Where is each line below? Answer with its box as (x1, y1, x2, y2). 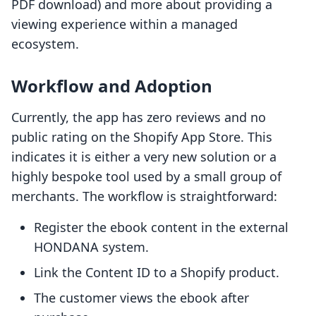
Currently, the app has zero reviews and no (11, 109, 266, 126)
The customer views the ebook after (34, 289, 249, 307)
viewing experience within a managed (11, 16, 238, 33)
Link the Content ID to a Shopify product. (34, 264, 279, 281)
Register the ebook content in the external (34, 219, 288, 236)
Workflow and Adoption (11, 74, 212, 98)
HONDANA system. (34, 238, 149, 256)
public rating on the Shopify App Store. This (11, 128, 272, 146)
